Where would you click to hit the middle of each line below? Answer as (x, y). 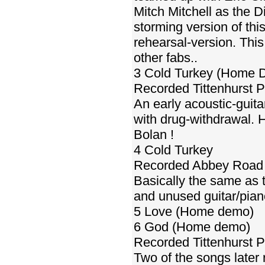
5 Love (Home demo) (194, 211)
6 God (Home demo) (192, 227)
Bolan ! (154, 135)
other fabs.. (166, 58)
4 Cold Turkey (173, 150)
